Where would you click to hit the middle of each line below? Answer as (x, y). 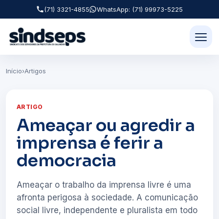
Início (14, 71)
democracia (66, 161)
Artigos (35, 71)
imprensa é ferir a (90, 143)
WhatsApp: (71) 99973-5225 (140, 9)
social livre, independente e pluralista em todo (107, 210)
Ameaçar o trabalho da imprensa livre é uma (104, 185)
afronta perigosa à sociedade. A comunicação (107, 197)
